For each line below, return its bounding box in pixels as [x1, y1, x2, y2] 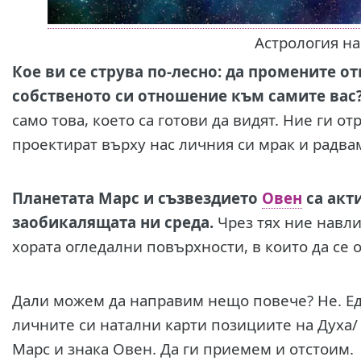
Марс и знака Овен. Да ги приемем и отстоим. [11, 338, 358, 359]
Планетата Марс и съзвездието [11, 188, 262, 209]
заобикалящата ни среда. [11, 212, 214, 233]
